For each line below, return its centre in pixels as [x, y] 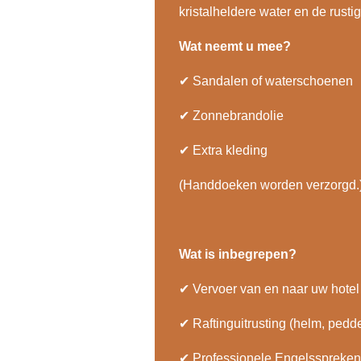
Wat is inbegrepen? [238, 254]
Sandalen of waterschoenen [271, 81]
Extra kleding [228, 150]
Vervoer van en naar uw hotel [274, 288]
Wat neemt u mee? [235, 46]
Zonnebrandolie [237, 115]
